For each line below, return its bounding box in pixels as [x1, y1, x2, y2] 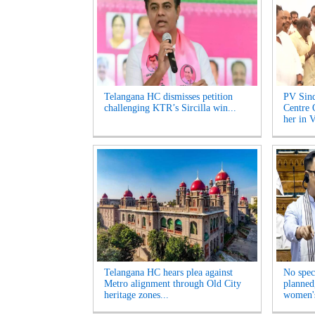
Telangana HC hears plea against [104, 267, 233, 278]
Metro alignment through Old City [104, 278, 241, 289]
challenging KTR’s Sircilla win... [104, 103, 236, 113]
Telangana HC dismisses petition [104, 91, 233, 102]
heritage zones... [104, 290, 169, 300]
